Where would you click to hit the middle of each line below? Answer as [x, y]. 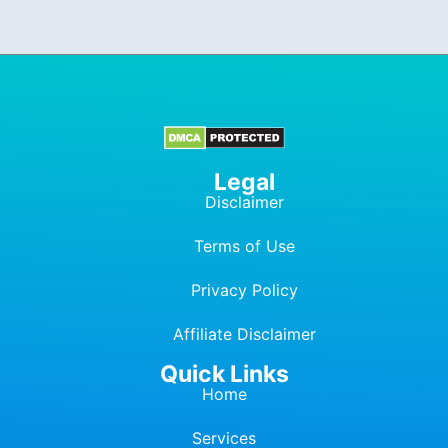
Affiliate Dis [216, 333]
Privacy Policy [244, 289]
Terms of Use [244, 245]
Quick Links [224, 373]
